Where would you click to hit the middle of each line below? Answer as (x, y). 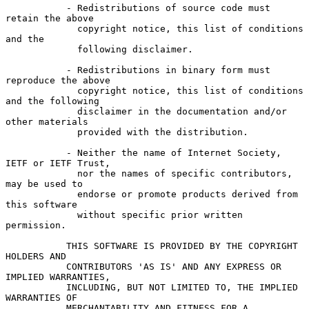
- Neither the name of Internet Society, (36, 152)
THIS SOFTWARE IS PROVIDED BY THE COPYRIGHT (36, 246)
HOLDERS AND (36, 256)
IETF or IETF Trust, (58, 163)
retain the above (50, 18)
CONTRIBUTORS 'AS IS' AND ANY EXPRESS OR (36, 266)
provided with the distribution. (41, 132)
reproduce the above (58, 80)
